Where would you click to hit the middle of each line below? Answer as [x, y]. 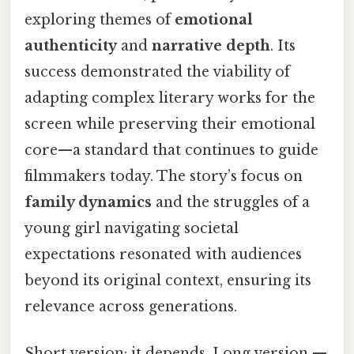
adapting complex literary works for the [170, 98]
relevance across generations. [131, 307]
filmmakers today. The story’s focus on [164, 177]
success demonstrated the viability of [157, 72]
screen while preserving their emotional [170, 124]
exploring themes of [100, 20]
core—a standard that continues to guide [171, 151]
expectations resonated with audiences [163, 255]
